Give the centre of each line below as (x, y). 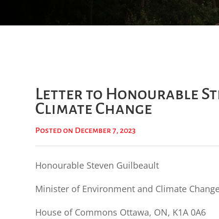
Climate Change (94, 109)
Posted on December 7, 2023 (86, 131)
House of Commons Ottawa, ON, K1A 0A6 (120, 212)
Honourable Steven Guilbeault (97, 165)
